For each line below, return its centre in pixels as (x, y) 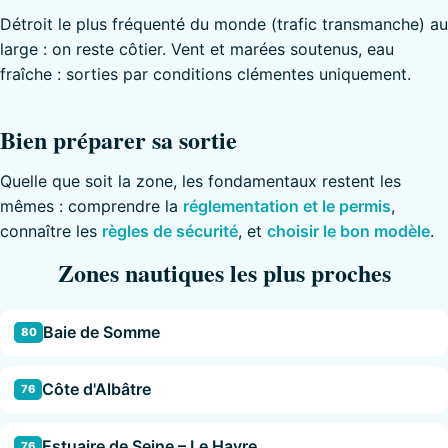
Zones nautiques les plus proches (224, 273)
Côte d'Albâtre (97, 389)
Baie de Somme (102, 332)
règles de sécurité (170, 231)
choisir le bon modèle (348, 231)
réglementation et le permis (287, 206)
